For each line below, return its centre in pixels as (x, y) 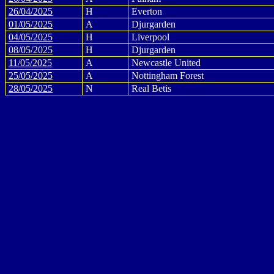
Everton (147, 11)
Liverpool (150, 37)
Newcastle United (166, 63)
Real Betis (151, 88)
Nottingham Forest (168, 76)
